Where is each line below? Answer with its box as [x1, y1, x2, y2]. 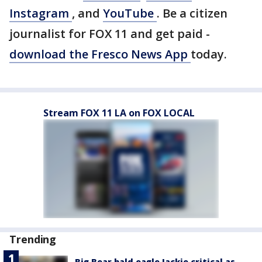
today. [191, 46, 227, 62]
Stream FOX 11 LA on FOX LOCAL [43, 106, 195, 119]
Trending [9, 232, 57, 246]
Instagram [9, 5, 72, 21]
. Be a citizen [157, 5, 227, 21]
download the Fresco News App [9, 46, 191, 62]
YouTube [103, 5, 157, 21]
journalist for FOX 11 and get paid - [9, 26, 210, 42]
